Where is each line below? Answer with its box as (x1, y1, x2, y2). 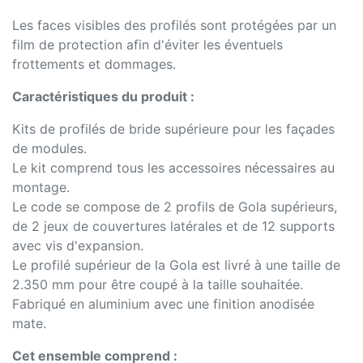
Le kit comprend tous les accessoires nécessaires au (12, 159, 335, 176)
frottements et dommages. (12, 55, 176, 72)
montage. (12, 178, 70, 195)
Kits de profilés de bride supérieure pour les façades (12, 120, 335, 137)
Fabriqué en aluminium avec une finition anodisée (12, 295, 314, 312)
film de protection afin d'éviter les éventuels (12, 36, 283, 53)
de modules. (12, 139, 87, 156)
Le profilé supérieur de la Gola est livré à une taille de (12, 256, 340, 273)
